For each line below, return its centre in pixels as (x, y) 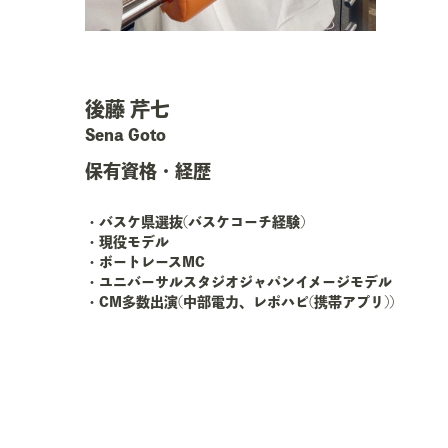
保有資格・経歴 (147, 171)
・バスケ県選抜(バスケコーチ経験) (194, 222)
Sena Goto (125, 135)
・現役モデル (126, 242)
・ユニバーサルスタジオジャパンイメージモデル (238, 282)
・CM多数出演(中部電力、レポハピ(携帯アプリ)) (239, 302)
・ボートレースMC (144, 262)
